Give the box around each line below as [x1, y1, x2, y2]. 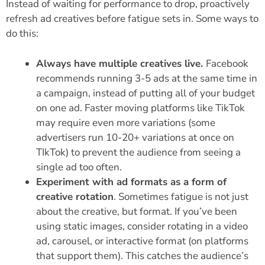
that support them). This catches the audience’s [36, 248, 248, 263]
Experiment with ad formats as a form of [36, 174, 227, 189]
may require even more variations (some [36, 115, 215, 130]
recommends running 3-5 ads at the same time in [36, 71, 257, 85]
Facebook [206, 56, 248, 70]
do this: [6, 27, 38, 41]
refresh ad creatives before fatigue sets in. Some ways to [6, 12, 258, 26]
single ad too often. [36, 160, 122, 174]
